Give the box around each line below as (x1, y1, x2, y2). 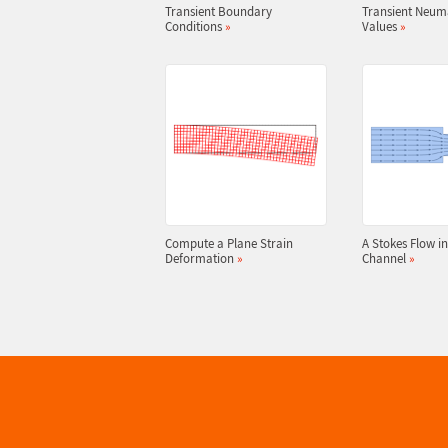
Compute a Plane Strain (164, 235, 293, 252)
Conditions (164, 18, 225, 35)
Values (361, 18, 400, 35)
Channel (361, 250, 409, 267)
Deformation (164, 250, 237, 267)
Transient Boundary (164, 3, 272, 20)
